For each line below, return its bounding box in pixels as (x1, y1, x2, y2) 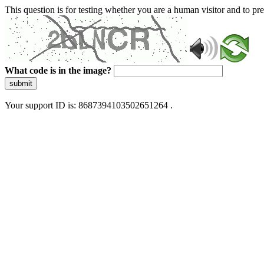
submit (9, 79, 32, 88)
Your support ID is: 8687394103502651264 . (5, 100, 173, 110)
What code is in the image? (5, 65, 111, 75)
